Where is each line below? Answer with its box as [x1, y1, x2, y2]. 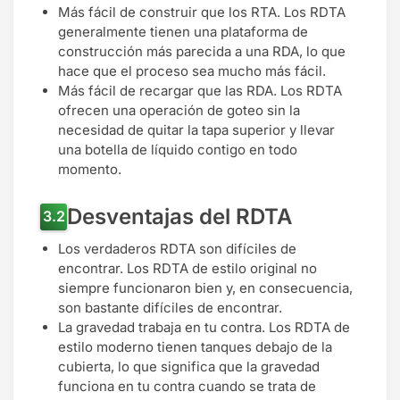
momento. [58, 160, 121, 178]
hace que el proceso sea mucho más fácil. [58, 62, 326, 79]
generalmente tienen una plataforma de [58, 22, 308, 40]
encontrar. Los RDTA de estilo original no [58, 259, 317, 277]
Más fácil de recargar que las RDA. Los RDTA [58, 81, 342, 99]
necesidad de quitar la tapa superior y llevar [58, 121, 335, 138]
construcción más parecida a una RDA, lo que [58, 42, 346, 60]
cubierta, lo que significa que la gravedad [58, 357, 320, 375]
